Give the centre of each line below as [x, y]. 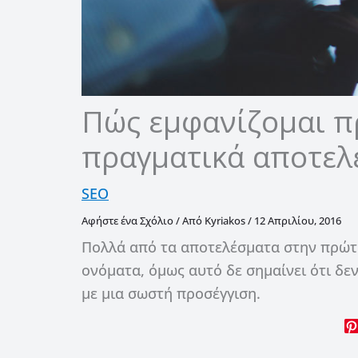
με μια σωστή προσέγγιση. [171, 293]
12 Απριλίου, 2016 [298, 220]
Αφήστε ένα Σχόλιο [127, 220]
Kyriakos [225, 220]
